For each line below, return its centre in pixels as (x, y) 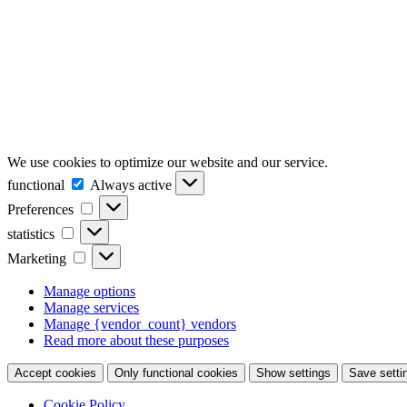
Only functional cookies (176, 372)
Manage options (89, 291)
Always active (133, 184)
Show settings (293, 372)
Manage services (91, 307)
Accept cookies (55, 372)
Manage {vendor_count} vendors (140, 323)
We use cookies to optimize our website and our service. (168, 162)
